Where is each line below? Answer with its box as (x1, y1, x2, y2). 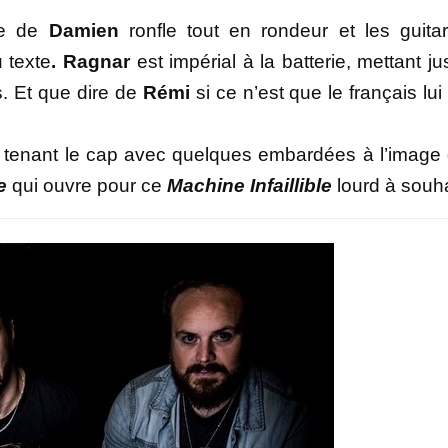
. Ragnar (51, 51, 131, 73)
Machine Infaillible (167, 175, 332, 197)
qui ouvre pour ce (7, 175, 167, 197)
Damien (48, 20, 119, 42)
